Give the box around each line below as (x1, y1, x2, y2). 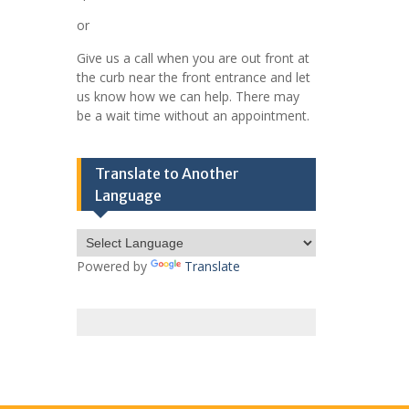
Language (94, 185, 162, 204)
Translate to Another (94, 163, 239, 183)
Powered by (76, 257, 151, 275)
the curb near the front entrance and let (76, 68, 310, 86)
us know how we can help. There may (76, 87, 299, 105)
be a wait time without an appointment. (76, 106, 309, 124)
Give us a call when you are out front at (76, 48, 309, 67)
